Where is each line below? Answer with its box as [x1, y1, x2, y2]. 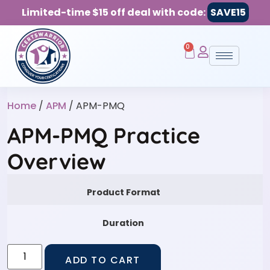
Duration [102, 216, 144, 229]
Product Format [86, 186, 160, 198]
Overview [7, 147, 106, 175]
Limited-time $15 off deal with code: [21, 5, 207, 19]
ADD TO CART [65, 253, 140, 268]
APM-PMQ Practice [7, 121, 200, 149]
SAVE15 [210, 5, 246, 19]
